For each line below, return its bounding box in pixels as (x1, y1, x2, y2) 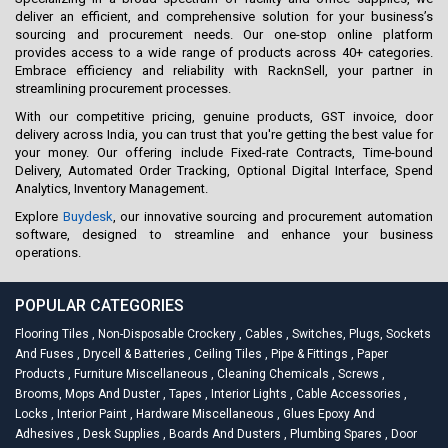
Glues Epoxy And (280, 407, 375, 421)
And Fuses (15, 347, 77, 361)
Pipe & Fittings (268, 347, 351, 361)
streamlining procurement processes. (15, 81, 231, 96)
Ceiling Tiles (191, 347, 265, 361)
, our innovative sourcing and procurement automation (112, 209, 434, 224)
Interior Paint (54, 407, 130, 421)
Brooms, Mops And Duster (15, 387, 163, 401)
